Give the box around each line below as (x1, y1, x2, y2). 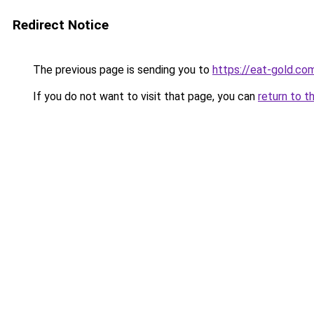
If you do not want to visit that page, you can (30, 90, 258, 103)
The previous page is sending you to (30, 63, 212, 76)
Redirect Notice (13, 17, 109, 33)
